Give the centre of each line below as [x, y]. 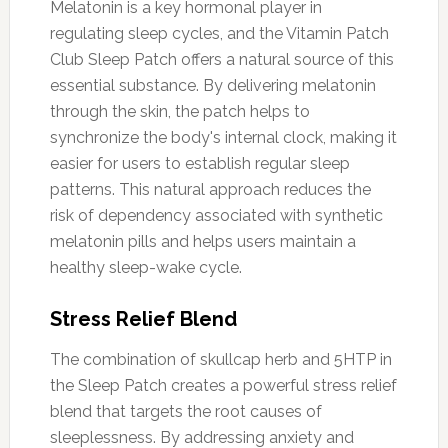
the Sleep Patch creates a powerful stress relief [223, 385]
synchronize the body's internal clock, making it [223, 137]
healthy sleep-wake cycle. [145, 267]
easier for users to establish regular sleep [199, 163]
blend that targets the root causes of [185, 411]
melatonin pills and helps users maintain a [202, 241]
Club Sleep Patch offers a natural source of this [221, 59]
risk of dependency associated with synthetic [216, 215]
